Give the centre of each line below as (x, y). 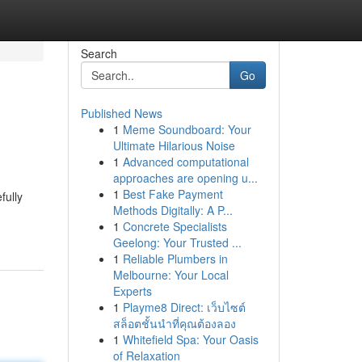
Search (99, 53)
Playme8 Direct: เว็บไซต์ (184, 307)
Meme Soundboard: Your (187, 129)
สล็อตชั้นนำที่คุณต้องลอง (174, 323)
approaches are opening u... (185, 178)
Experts (132, 291)
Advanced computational (185, 162)
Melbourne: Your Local (170, 275)
